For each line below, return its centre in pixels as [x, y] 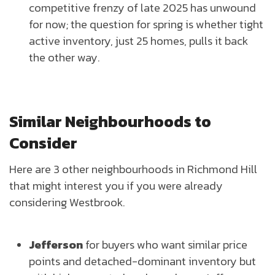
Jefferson [56, 244]
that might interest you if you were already [116, 185]
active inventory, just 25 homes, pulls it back [138, 40]
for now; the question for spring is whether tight [146, 24]
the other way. [64, 57]
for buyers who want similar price [165, 244]
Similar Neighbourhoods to [110, 121]
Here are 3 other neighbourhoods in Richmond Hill [133, 168]
